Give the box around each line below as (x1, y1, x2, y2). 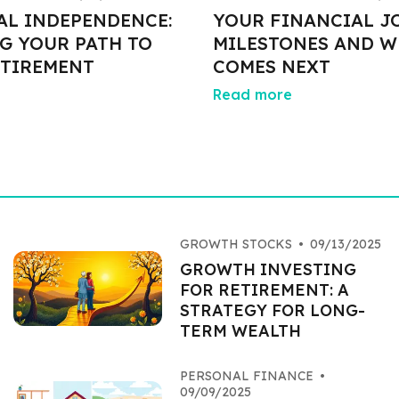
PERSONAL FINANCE (180, 368, 314, 384)
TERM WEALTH (180, 321, 302, 341)
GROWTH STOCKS (180, 236, 293, 252)
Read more (213, 85, 292, 103)
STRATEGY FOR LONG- (180, 300, 366, 321)
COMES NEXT (213, 55, 330, 77)
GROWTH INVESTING (180, 259, 357, 280)
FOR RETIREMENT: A (180, 280, 350, 300)
